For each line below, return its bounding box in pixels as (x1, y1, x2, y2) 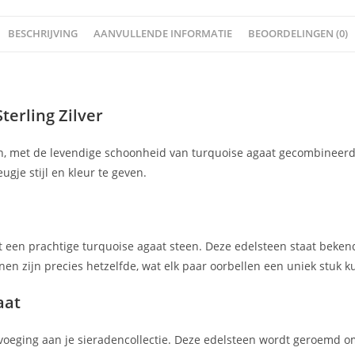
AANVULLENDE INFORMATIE (93, 27, 232, 40)
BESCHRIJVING (7, 27, 78, 40)
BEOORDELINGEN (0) (247, 27, 348, 40)
